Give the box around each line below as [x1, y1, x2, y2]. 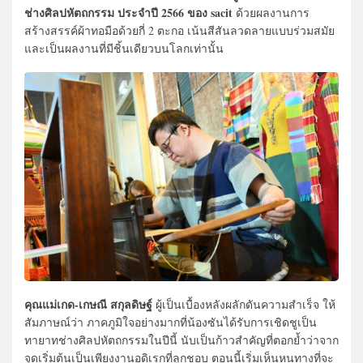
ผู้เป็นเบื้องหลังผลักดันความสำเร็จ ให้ [152, 297, 335, 313]
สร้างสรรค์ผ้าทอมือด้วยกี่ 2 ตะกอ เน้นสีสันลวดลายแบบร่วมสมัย [24, 22, 335, 38]
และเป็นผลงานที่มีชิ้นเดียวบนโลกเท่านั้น [24, 40, 224, 56]
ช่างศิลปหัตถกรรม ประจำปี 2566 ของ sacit [24, 3, 233, 21]
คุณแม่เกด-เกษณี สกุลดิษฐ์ [24, 296, 152, 314]
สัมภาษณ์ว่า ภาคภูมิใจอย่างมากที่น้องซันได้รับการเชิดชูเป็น [24, 314, 317, 331]
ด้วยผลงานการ [233, 4, 310, 20]
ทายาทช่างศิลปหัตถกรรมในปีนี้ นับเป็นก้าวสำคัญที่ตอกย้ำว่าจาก [24, 332, 339, 348]
